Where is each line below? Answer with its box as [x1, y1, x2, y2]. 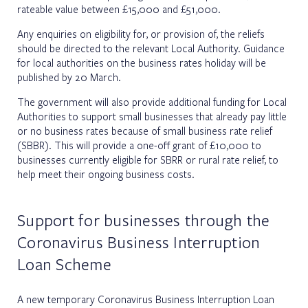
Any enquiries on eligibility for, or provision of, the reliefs [17, 26, 265, 41]
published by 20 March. [17, 69, 121, 84]
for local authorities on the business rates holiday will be [17, 55, 266, 69]
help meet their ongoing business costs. [17, 166, 195, 181]
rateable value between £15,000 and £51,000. [17, 1, 221, 16]
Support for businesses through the [17, 208, 270, 231]
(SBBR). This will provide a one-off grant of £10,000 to [17, 137, 261, 152]
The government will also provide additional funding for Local [17, 94, 287, 109]
